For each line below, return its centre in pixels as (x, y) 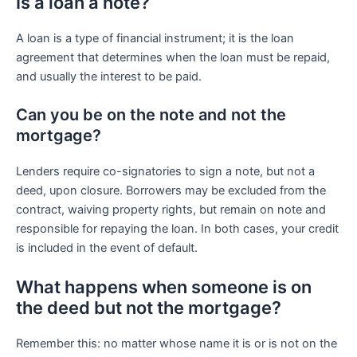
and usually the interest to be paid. (109, 76)
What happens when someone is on (164, 286)
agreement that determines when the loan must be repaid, (173, 57)
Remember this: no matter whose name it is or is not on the (177, 343)
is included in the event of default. (107, 248)
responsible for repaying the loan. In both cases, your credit (177, 229)
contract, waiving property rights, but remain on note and (171, 210)
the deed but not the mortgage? (149, 307)
